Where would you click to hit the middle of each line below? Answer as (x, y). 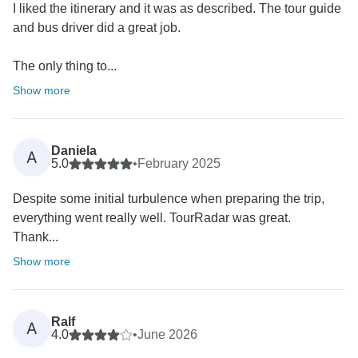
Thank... (36, 237)
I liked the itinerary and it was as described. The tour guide (177, 9)
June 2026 (167, 335)
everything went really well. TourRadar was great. (152, 218)
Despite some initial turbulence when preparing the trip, (169, 199)
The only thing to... (65, 66)
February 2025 (179, 164)
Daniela (74, 151)
